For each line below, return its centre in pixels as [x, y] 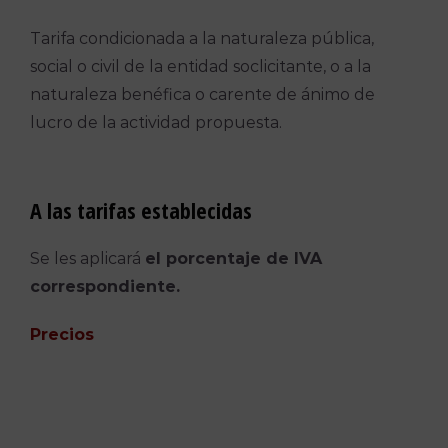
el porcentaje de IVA [233, 258]
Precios [61, 334]
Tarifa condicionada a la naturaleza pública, [201, 38]
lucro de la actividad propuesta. [155, 122]
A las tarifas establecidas [140, 210]
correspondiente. [104, 286]
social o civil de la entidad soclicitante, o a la [200, 66]
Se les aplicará [87, 258]
